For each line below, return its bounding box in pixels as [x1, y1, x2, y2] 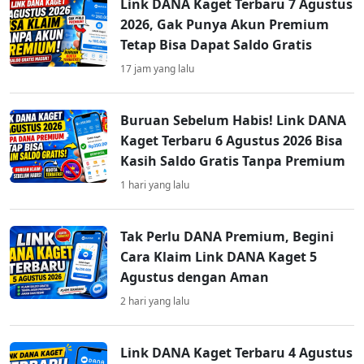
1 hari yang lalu [120, 178, 189, 193]
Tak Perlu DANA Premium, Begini [120, 227, 334, 246]
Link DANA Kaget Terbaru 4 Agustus [120, 344, 353, 362]
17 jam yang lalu [120, 62, 194, 76]
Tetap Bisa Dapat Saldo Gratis [120, 36, 312, 54]
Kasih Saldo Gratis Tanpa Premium [120, 152, 345, 171]
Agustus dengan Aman [120, 268, 269, 287]
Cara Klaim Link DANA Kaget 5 [120, 248, 317, 266]
